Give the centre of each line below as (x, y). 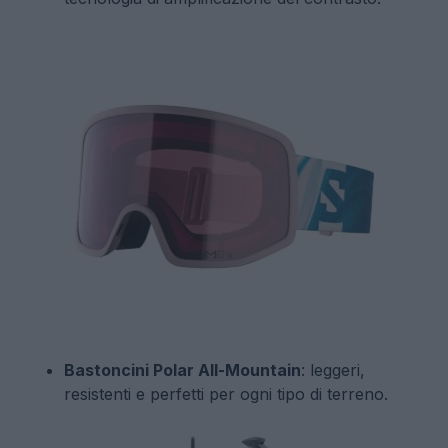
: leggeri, (333, 370)
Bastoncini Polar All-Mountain (182, 370)
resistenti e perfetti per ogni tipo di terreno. (226, 394)
